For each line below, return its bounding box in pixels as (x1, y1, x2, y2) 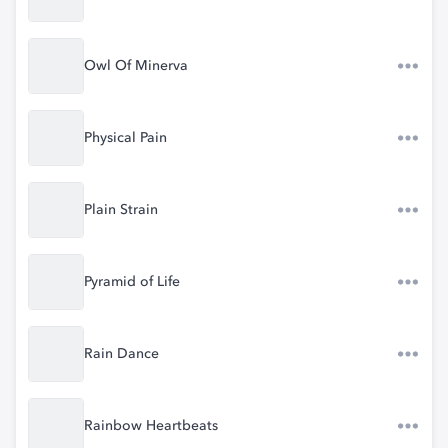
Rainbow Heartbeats (84, 419, 218, 433)
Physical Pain (84, 131, 167, 145)
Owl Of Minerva (84, 59, 188, 73)
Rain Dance (84, 347, 159, 361)
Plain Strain (84, 203, 158, 217)
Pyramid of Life (84, 275, 180, 289)
